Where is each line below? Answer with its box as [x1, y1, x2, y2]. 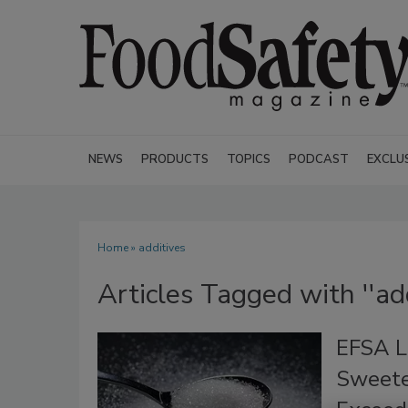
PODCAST [289, 151, 349, 168]
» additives [128, 240, 186, 255]
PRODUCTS [141, 151, 209, 168]
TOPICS [227, 151, 270, 168]
